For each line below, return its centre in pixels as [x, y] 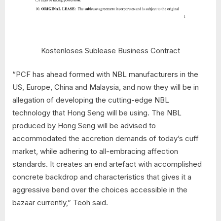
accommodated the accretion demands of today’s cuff [106, 139]
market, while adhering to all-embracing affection [95, 151]
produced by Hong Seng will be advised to [84, 126]
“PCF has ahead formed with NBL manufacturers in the [105, 74]
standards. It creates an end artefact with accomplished [107, 164]
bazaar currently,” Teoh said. [60, 203]
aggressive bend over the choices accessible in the [100, 190]
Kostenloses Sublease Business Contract [110, 50]
